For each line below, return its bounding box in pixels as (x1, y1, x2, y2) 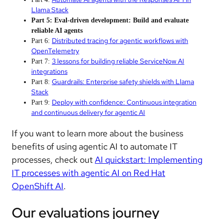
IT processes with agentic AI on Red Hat (12, 167, 165, 179)
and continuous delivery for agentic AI (31, 108, 145, 117)
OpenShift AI (12, 180, 64, 192)
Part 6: (31, 37, 52, 45)
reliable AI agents (31, 27, 83, 35)
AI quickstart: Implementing (95, 154, 202, 166)
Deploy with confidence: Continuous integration (52, 98, 197, 107)
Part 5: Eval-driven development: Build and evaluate (31, 17, 189, 24)
